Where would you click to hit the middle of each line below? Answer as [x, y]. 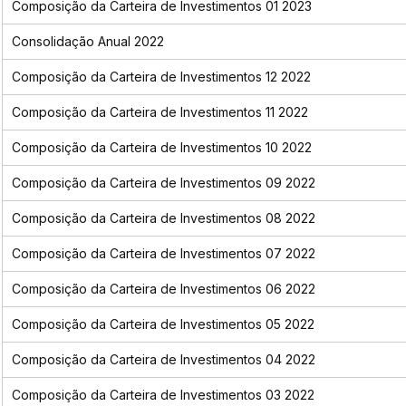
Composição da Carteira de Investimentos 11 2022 [159, 112]
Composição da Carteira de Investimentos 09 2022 [163, 183]
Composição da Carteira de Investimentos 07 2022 [163, 254]
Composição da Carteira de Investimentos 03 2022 [163, 395]
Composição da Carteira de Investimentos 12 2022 [161, 77]
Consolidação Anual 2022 [87, 42]
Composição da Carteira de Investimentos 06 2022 [163, 289]
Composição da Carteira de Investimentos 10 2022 [161, 148]
